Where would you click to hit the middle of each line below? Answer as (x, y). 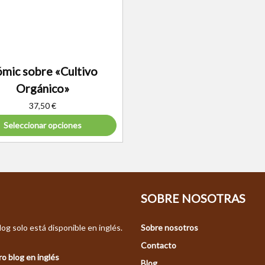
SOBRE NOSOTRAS (193, 199)
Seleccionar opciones (43, 125)
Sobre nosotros (170, 228)
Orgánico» (43, 89)
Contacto (159, 245)
